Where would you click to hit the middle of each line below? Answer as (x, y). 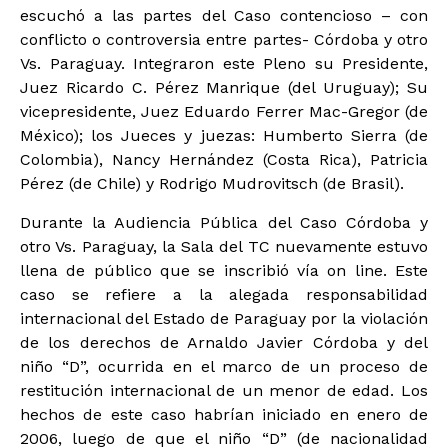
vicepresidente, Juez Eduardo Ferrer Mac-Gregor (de (224, 112)
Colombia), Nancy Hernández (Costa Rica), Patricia (224, 160)
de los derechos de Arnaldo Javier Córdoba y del (224, 342)
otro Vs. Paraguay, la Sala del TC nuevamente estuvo (224, 246)
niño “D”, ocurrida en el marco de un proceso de (224, 366)
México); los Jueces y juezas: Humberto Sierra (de (224, 136)
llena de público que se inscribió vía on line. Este (224, 270)
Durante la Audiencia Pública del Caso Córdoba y (224, 222)
